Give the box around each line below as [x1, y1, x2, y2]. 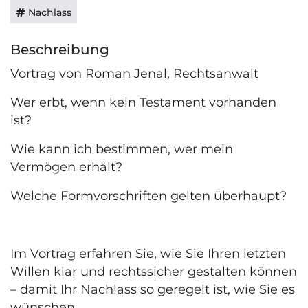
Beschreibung [10, 41, 109, 58]
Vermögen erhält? [10, 159, 122, 175]
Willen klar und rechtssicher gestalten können [10, 263, 297, 279]
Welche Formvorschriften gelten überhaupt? [10, 188, 287, 203]
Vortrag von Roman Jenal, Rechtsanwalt [10, 65, 258, 81]
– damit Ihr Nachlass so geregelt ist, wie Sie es [10, 281, 295, 297]
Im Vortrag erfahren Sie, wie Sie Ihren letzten [10, 245, 286, 261]
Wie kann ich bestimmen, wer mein [10, 141, 233, 157]
